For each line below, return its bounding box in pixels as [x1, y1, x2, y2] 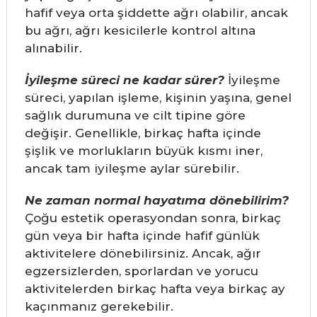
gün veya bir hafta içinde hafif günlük [24, 229, 260, 243]
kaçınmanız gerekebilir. [24, 299, 173, 314]
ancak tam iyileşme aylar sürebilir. [24, 161, 239, 176]
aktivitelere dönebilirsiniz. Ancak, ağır [24, 246, 261, 261]
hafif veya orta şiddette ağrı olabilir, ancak [24, 6, 288, 21]
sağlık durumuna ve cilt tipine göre [24, 108, 246, 123]
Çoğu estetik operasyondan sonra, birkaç [24, 211, 281, 226]
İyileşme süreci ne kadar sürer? [24, 73, 224, 88]
